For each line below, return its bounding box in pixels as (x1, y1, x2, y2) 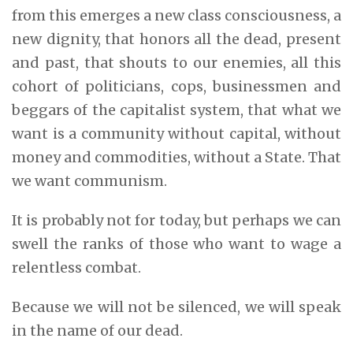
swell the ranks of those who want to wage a (12, 234, 341, 253)
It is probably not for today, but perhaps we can (12, 210, 341, 229)
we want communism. (12, 171, 167, 190)
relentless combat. (12, 258, 141, 277)
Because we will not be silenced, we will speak (12, 297, 341, 316)
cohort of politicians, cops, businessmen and (12, 76, 341, 95)
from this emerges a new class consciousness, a (12, 6, 341, 24)
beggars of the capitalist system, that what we (12, 100, 341, 119)
